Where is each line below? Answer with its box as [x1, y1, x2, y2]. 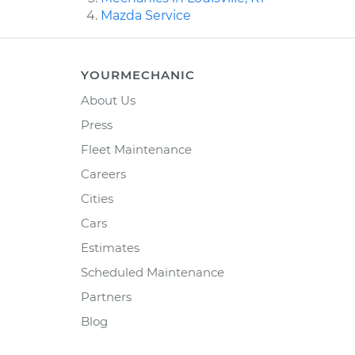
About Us [81, 93, 136, 109]
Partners [81, 289, 132, 305]
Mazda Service [101, 8, 191, 24]
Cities [81, 191, 113, 207]
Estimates [81, 240, 139, 256]
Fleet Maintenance [81, 142, 192, 158]
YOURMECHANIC [81, 67, 195, 83]
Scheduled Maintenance [81, 265, 224, 281]
